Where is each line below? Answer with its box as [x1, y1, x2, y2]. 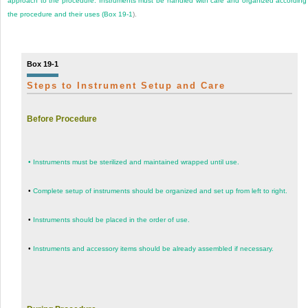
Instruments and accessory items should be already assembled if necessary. [32, 245, 274, 253]
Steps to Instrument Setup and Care [26, 80, 225, 91]
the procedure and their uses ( [8, 10, 104, 19]
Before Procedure [26, 114, 97, 124]
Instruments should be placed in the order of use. [32, 216, 190, 224]
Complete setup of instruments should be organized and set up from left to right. [32, 187, 287, 195]
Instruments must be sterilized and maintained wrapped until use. [32, 158, 239, 166]
